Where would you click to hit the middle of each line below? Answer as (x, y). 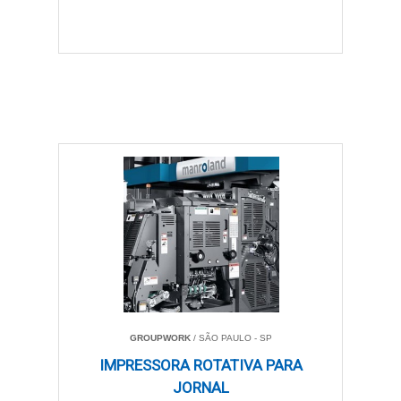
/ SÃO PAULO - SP (231, 338)
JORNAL (200, 388)
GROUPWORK (160, 338)
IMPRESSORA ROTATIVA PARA (200, 365)
